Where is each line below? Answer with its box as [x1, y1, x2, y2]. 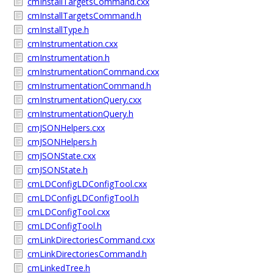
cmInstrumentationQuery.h [27, 108, 133, 119]
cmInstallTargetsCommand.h [27, 10, 141, 21]
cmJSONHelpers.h [27, 136, 97, 147]
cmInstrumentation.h [27, 52, 110, 63]
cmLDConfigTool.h [27, 220, 102, 232]
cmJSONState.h [27, 164, 88, 175]
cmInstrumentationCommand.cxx [27, 66, 159, 77]
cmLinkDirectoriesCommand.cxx [27, 234, 155, 246]
